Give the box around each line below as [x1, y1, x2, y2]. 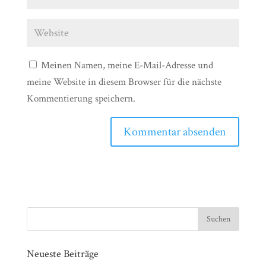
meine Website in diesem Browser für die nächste [26, 75, 221, 88]
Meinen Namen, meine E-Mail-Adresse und [40, 59, 213, 72]
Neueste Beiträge [26, 247, 99, 261]
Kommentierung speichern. [26, 92, 135, 105]
